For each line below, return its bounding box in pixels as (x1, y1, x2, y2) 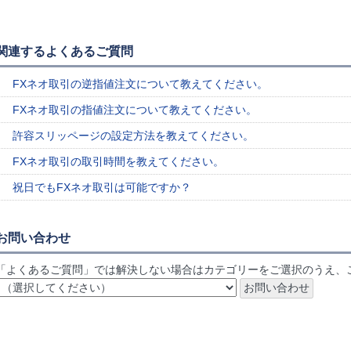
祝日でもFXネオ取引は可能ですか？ (13, 181, 191, 194)
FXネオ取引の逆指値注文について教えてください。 (13, 78, 268, 90)
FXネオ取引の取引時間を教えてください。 (13, 155, 224, 168)
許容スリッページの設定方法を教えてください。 (13, 129, 254, 142)
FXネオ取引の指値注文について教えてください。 (13, 103, 257, 116)
